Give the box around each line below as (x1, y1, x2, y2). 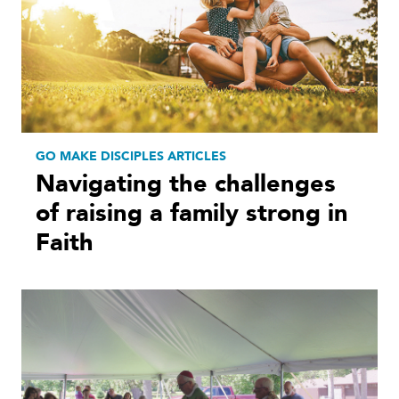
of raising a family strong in (36, 196, 348, 230)
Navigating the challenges (36, 167, 336, 200)
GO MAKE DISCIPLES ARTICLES (36, 147, 226, 165)
